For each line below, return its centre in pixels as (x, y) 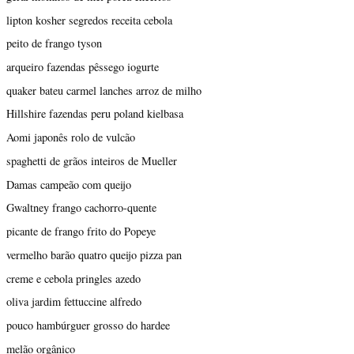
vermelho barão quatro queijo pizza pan (94, 254)
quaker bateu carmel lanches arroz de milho (104, 90)
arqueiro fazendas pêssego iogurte (83, 67)
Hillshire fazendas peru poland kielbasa (95, 114)
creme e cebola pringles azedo (73, 278)
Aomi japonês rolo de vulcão (71, 137)
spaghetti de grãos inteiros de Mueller (92, 160)
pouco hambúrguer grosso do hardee (88, 325)
